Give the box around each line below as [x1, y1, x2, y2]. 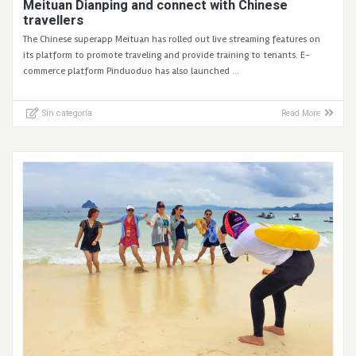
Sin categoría [41, 108, 92, 119]
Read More [281, 108, 321, 119]
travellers [23, 13, 84, 29]
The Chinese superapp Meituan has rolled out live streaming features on [23, 33, 321, 46]
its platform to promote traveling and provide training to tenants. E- [23, 49, 311, 62]
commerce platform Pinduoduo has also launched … [23, 65, 240, 78]
